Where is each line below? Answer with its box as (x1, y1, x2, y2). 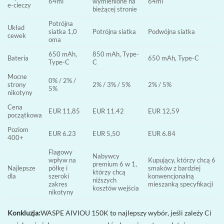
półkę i (48, 164, 68, 172)
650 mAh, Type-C (148, 54, 199, 62)
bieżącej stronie (92, 5, 137, 13)
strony (7, 81, 26, 89)
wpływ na (48, 156, 76, 164)
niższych (92, 176, 117, 184)
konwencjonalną (148, 172, 194, 180)
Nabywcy (92, 152, 120, 160)
